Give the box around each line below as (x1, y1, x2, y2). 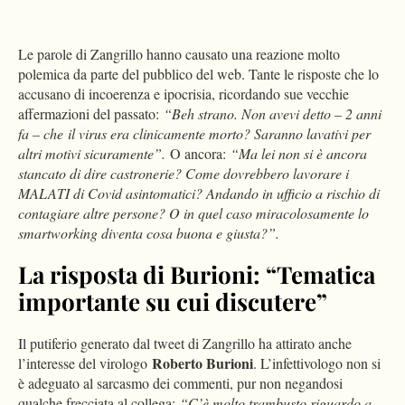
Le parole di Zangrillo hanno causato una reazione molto (18, 44, 340, 64)
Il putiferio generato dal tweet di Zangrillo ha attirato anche (18, 334, 352, 353)
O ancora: (170, 144, 231, 164)
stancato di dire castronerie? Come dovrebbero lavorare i (18, 164, 349, 184)
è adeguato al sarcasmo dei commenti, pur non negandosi (18, 373, 343, 393)
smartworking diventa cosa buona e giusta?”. (18, 223, 279, 243)
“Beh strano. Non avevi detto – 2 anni (164, 104, 381, 124)
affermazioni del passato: (18, 104, 164, 124)
